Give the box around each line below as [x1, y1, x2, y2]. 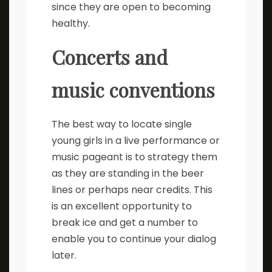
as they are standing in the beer [52, 166, 204, 180]
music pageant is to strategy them [52, 149, 217, 164]
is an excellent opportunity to [52, 199, 192, 213]
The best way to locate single [52, 117, 192, 131]
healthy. [52, 16, 90, 30]
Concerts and [52, 43, 168, 70]
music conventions [52, 76, 215, 103]
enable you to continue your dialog [52, 231, 216, 246]
